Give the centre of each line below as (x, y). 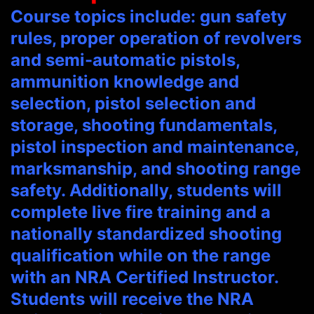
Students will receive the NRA (132, 299)
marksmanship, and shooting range (156, 169)
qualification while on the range (141, 256)
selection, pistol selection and (133, 104)
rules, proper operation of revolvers (156, 39)
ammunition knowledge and (125, 82)
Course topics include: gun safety (149, 17)
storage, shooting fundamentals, (144, 125)
